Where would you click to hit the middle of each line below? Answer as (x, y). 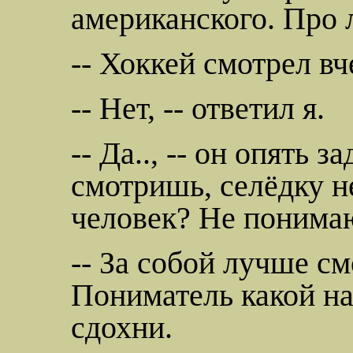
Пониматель (152, 295)
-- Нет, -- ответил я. (198, 109)
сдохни (118, 328)
